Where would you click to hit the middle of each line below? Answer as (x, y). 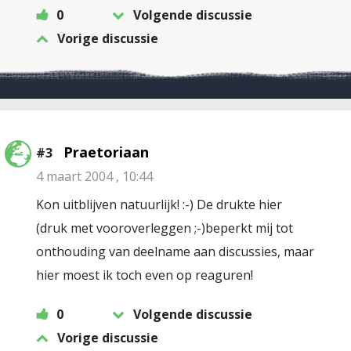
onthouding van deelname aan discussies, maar (175, 251)
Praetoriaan (106, 152)
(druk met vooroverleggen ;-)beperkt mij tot (165, 228)
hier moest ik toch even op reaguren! (145, 275)
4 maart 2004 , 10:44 (94, 176)
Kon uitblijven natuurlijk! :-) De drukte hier (159, 204)
